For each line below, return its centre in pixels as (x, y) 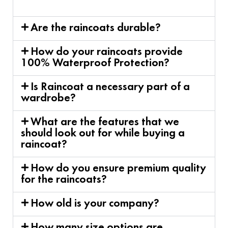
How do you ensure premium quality (119, 169)
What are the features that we (105, 122)
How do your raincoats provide (107, 52)
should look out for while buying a (103, 134)
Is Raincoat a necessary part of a (110, 87)
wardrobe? (48, 98)
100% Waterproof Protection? (95, 63)
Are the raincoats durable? (96, 28)
